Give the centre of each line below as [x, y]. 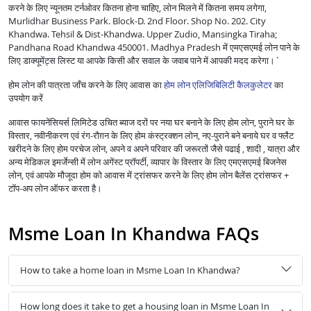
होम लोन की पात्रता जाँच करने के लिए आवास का [86, 85]
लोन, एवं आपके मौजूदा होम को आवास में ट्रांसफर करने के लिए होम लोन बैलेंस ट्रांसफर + [149, 175]
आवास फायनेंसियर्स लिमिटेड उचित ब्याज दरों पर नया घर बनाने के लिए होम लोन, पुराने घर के [151, 123]
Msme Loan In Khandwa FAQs [134, 234]
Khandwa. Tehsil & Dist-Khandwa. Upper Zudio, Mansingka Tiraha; [143, 34]
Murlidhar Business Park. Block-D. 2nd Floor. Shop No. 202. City [137, 21]
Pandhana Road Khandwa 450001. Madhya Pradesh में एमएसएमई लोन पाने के [154, 48]
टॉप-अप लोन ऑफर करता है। [55, 188]
